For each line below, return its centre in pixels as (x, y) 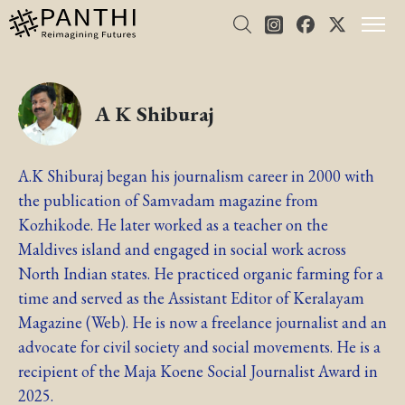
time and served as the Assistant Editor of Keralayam (191, 297)
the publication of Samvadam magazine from (168, 200)
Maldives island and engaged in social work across (182, 249)
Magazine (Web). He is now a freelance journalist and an (202, 322)
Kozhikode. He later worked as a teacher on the (173, 224)
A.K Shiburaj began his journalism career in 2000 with (196, 175)
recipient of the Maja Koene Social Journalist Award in (198, 371)
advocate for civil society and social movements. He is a (199, 346)
